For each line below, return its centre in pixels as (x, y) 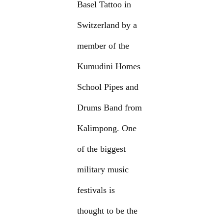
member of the (103, 46)
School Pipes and (108, 87)
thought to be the (108, 211)
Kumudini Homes (109, 67)
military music (103, 170)
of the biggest (102, 149)
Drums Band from (110, 108)
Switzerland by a (107, 25)
